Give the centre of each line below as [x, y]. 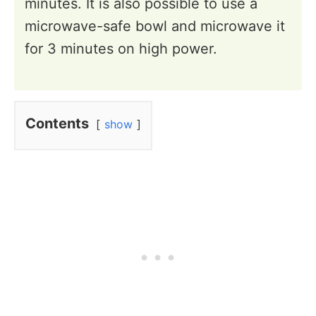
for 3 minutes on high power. [121, 49]
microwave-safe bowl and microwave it [155, 26]
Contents [57, 123]
